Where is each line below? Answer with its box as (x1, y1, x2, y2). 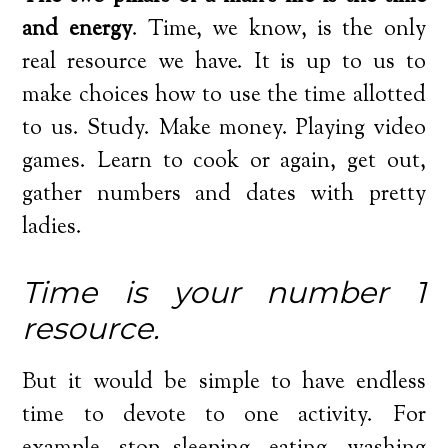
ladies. (22, 211, 83, 244)
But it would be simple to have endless (22, 366, 426, 399)
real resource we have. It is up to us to (22, 46, 426, 79)
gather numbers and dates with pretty (22, 178, 426, 211)
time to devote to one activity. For (22, 399, 426, 432)
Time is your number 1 (22, 273, 426, 311)
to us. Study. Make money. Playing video (22, 112, 426, 145)
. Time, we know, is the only (131, 13, 426, 46)
